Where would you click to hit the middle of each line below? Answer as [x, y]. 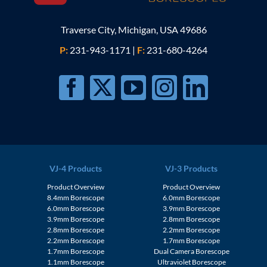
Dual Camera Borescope [191, 251]
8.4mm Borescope [76, 197]
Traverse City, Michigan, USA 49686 [133, 29]
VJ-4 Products [76, 168]
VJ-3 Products [191, 168]
